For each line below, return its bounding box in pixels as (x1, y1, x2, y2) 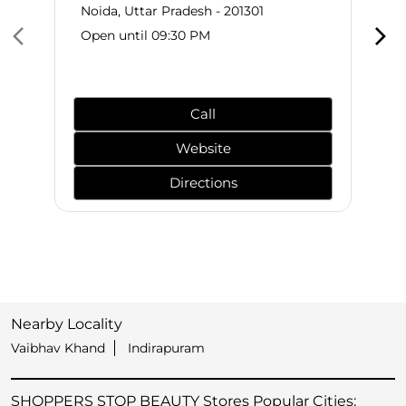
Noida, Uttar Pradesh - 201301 (81, 3, 264, 20)
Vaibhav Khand (11, 340, 105, 357)
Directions (169, 174, 237, 192)
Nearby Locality (11, 315, 122, 333)
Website (175, 140, 231, 158)
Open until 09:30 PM (81, 27, 210, 44)
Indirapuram (128, 340, 205, 357)
